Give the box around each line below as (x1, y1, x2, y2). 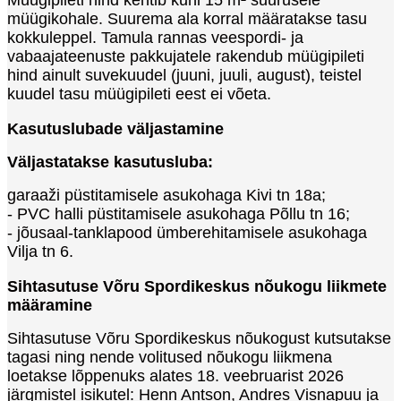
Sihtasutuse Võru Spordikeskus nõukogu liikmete (7, 277, 387, 295)
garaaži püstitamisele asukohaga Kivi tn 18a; (7, 185, 326, 204)
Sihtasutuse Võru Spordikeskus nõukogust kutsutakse (7, 328, 391, 347)
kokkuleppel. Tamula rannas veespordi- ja (7, 28, 303, 47)
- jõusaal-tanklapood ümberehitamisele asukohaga (7, 223, 367, 242)
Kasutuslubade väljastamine (7, 119, 224, 138)
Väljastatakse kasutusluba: (7, 152, 213, 171)
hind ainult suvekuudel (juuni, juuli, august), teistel (7, 65, 362, 84)
